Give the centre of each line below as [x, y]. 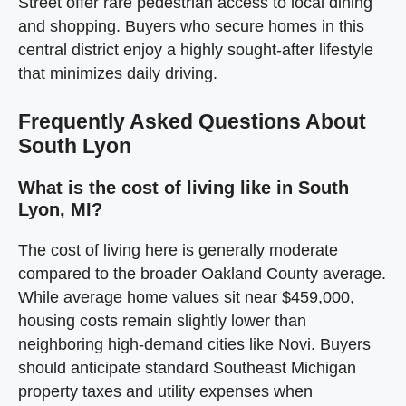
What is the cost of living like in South [184, 187]
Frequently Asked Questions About [192, 121]
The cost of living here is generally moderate [178, 250]
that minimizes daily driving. [118, 73]
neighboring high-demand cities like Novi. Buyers [194, 344]
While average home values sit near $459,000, [186, 297]
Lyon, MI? [60, 209]
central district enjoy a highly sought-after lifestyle [196, 49]
